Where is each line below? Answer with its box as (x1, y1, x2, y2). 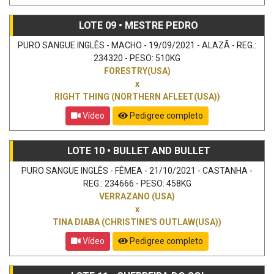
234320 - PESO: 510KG (94, 53, 180, 63)
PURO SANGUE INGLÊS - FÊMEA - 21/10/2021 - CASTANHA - (21, 165, 253, 176)
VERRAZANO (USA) (99, 191, 175, 201)
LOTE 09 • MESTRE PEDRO (79, 19, 198, 31)
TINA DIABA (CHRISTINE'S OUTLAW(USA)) (53, 217, 221, 227)
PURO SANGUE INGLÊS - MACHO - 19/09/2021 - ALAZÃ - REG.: (18, 40, 256, 50)
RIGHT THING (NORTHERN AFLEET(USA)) (54, 91, 220, 102)
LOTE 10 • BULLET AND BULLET (67, 144, 210, 157)
